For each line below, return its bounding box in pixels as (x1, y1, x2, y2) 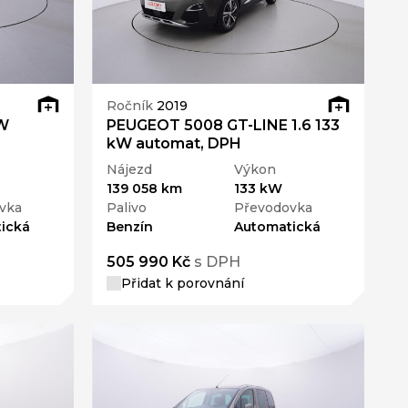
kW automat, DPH (107, 135, 242, 153)
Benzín (107, 219, 154, 236)
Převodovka (233, 199, 312, 217)
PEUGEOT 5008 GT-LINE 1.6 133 (107, 117, 341, 135)
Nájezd (107, 161, 153, 178)
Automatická (233, 219, 321, 236)
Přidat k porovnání (121, 275, 245, 292)
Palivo (107, 199, 148, 217)
